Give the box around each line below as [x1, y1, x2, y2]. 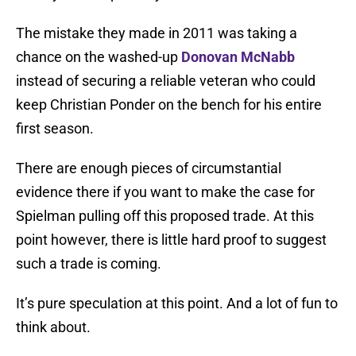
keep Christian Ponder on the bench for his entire [16, 96, 322, 114]
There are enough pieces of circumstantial [16, 160, 281, 177]
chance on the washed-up [16, 48, 181, 66]
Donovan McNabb [181, 48, 295, 66]
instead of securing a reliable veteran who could [16, 72, 315, 90]
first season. [16, 120, 94, 137]
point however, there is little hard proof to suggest [16, 231, 327, 249]
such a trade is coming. [16, 255, 161, 273]
